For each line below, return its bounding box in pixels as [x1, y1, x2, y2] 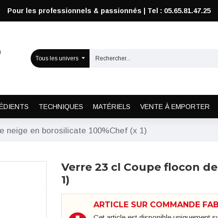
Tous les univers [35, 55, 78, 62]
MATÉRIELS [93, 102, 130, 110]
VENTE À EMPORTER [140, 102, 210, 110]
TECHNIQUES [38, 102, 83, 110]
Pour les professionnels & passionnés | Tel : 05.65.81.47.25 [7, 7, 211, 15]
